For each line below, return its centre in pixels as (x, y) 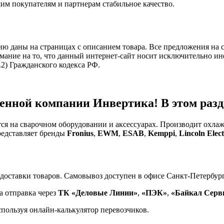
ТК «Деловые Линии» (98, 192)
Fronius (80, 133)
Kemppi (161, 133)
